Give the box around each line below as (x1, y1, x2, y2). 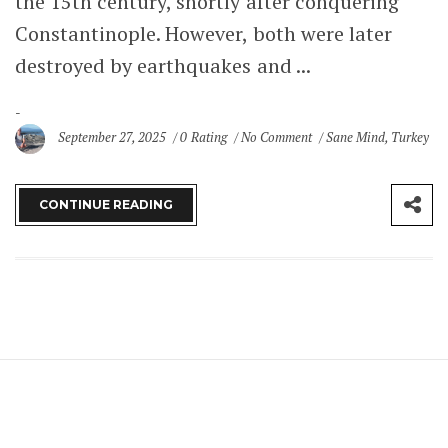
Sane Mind (326, 128, 386, 147)
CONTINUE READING (39, 197, 173, 213)
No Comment (240, 128, 315, 147)
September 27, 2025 (58, 128, 170, 147)
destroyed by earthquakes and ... (15, 52, 311, 80)
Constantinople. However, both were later (15, 20, 392, 48)
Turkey (391, 128, 430, 147)
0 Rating (180, 128, 227, 147)
